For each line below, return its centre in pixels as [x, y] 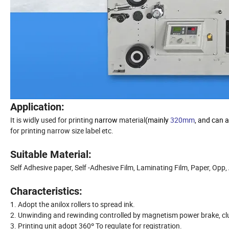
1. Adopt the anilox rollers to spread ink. [73, 204]
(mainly [158, 120]
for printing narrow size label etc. [62, 130]
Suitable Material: [51, 154]
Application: [37, 107]
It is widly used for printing [52, 120]
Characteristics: [46, 191]
